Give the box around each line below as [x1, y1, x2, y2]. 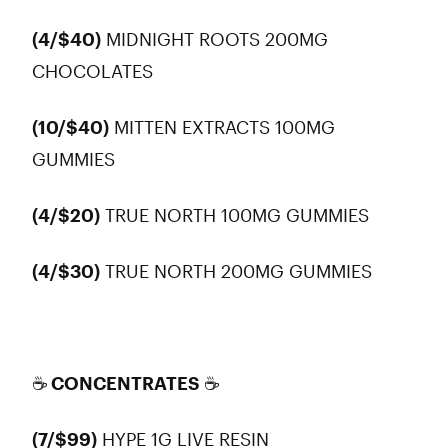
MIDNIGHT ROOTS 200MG [101, 28, 328, 50]
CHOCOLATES [32, 60, 161, 82]
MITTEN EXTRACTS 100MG [109, 116, 335, 138]
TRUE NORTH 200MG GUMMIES [100, 260, 383, 282]
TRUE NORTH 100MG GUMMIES [100, 204, 377, 226]
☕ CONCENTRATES [32, 372, 204, 394]
